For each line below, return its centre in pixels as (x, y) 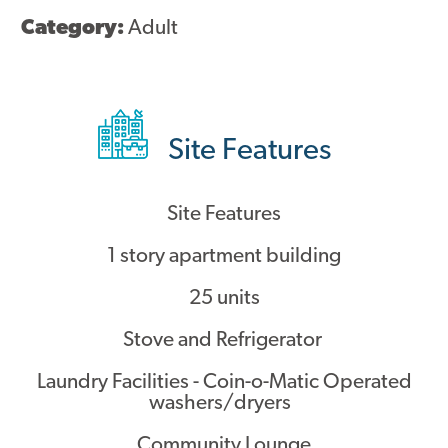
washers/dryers (224, 404)
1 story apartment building (224, 257)
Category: (74, 29)
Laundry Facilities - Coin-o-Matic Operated (224, 383)
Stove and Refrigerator (224, 341)
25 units (224, 299)
